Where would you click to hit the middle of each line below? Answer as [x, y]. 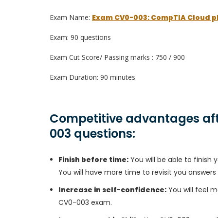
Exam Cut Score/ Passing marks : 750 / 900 [117, 57]
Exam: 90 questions [80, 37]
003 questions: [92, 134]
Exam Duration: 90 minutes [92, 77]
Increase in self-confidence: [112, 190]
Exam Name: [71, 17]
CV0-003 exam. [85, 202]
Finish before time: [93, 160]
